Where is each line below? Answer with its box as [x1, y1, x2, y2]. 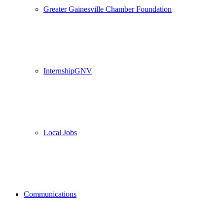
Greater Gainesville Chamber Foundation [43, 5, 172, 13]
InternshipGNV [43, 67, 92, 75]
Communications [24, 190, 76, 198]
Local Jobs [43, 128, 77, 137]
